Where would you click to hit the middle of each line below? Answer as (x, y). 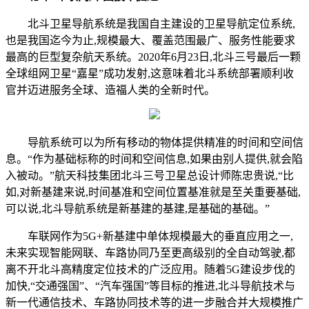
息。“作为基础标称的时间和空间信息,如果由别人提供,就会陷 (154, 159)
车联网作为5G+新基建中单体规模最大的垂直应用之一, (149, 237)
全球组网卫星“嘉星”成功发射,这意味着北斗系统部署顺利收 (150, 74)
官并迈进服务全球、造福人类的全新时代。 (110, 90)
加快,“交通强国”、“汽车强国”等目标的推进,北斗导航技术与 (150, 286)
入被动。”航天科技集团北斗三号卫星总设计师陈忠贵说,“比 (150, 176)
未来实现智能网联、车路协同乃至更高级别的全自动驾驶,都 (150, 253)
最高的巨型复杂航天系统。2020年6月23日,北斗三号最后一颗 (153, 57)
